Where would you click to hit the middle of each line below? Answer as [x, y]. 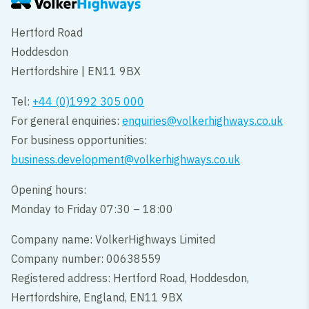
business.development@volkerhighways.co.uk [126, 160]
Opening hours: [49, 190]
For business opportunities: [79, 140]
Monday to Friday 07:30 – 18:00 [92, 209]
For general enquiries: [67, 121]
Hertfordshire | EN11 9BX [76, 71]
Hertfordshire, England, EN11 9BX [99, 298]
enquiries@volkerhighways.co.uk [203, 121]
